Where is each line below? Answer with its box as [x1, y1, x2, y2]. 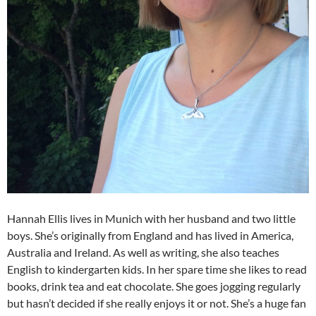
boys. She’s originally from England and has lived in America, [7, 229, 293, 243]
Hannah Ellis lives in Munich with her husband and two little [7, 212, 296, 226]
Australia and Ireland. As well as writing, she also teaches [7, 245, 279, 260]
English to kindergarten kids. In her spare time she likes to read [7, 262, 307, 276]
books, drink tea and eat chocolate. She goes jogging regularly [7, 279, 300, 293]
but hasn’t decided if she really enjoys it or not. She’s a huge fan [7, 296, 306, 310]
